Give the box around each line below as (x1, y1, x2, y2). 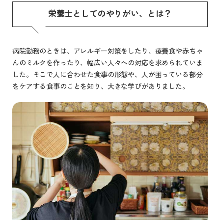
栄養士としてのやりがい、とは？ (48, 6, 172, 19)
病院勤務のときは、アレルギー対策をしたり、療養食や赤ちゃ (12, 45, 203, 55)
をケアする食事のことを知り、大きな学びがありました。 (12, 81, 189, 91)
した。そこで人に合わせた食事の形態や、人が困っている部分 (12, 69, 203, 79)
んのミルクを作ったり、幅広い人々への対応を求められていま (12, 57, 203, 67)
